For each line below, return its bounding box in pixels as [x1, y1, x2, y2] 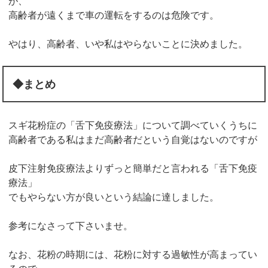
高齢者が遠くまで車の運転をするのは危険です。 [8, 10, 220, 21]
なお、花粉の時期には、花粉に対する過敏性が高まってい [8, 249, 258, 260]
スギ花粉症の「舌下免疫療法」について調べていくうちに [8, 120, 258, 131]
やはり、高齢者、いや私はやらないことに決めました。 [8, 39, 248, 50]
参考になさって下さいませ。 [8, 221, 133, 232]
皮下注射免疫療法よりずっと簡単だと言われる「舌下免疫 [8, 163, 258, 174]
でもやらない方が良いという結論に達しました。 [8, 192, 220, 203]
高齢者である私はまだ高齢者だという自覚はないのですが [8, 135, 258, 145]
